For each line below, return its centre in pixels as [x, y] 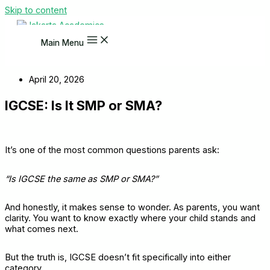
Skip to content [36, 10]
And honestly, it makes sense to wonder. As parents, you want [132, 207]
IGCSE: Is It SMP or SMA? [83, 105]
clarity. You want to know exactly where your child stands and [130, 218]
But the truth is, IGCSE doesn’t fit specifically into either [118, 257]
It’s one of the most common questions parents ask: [112, 150]
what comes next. [42, 229]
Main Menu [62, 43]
